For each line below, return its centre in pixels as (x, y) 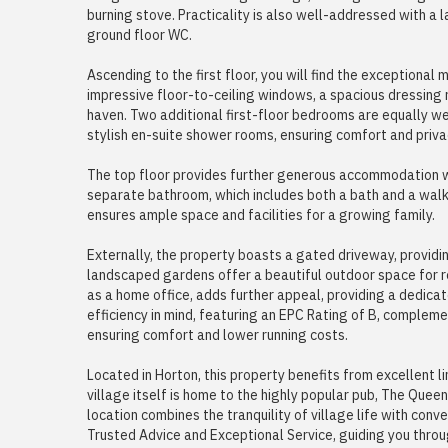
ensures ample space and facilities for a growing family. (261, 215)
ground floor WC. (139, 35)
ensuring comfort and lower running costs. (217, 335)
